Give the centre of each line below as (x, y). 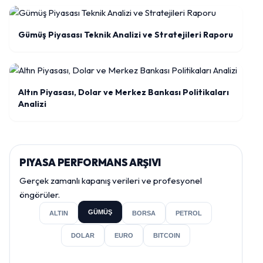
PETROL (189, 213)
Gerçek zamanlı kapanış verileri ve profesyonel (111, 180)
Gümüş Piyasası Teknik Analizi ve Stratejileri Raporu (126, 34)
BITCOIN (167, 235)
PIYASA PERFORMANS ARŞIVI (90, 162)
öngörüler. (40, 194)
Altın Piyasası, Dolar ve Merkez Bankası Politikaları (124, 92)
